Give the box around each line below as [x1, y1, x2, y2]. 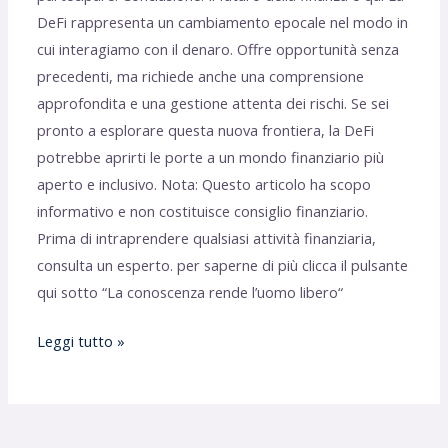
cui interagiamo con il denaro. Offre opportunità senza [37, 39, 400, 60]
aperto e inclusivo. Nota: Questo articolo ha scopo [37, 174, 372, 195]
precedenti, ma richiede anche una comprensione [37, 66, 365, 87]
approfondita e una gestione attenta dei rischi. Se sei [37, 93, 390, 114]
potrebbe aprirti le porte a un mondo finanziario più [37, 147, 385, 168]
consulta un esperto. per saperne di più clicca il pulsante [37, 255, 409, 276]
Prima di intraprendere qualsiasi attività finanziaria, [37, 228, 377, 249]
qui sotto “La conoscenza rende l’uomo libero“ [37, 282, 344, 303]
